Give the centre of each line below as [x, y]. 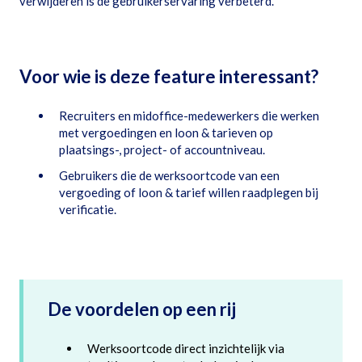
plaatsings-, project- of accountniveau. [162, 150]
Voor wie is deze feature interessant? [169, 76]
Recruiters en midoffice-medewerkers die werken [189, 116]
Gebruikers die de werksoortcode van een [169, 176]
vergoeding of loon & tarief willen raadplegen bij [189, 193]
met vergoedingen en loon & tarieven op [166, 133]
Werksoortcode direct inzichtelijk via [186, 349]
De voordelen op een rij [142, 309]
